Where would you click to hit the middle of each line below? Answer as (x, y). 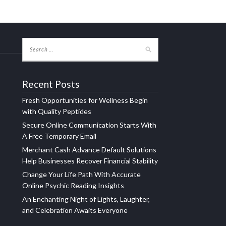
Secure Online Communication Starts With (89, 125)
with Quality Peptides (57, 111)
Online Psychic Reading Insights (73, 185)
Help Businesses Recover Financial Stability (90, 160)
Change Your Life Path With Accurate (81, 174)
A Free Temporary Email (59, 136)
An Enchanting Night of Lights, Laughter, (86, 199)
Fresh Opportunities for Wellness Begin (85, 100)
